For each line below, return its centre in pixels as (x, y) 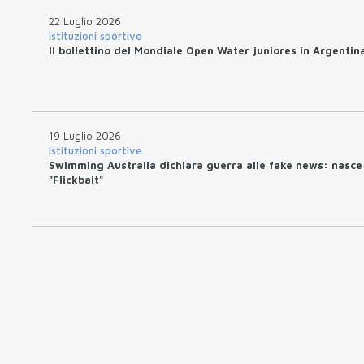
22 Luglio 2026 (85, 21)
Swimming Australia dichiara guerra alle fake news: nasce (206, 165)
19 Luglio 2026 (85, 135)
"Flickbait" (76, 179)
